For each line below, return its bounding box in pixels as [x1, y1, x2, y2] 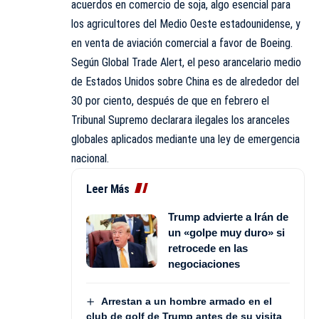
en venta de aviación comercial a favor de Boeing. [71, 36, 293, 51]
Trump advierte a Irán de [168, 211, 288, 224]
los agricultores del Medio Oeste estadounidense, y [71, 17, 300, 31]
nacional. [71, 152, 109, 166]
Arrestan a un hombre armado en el [100, 296, 272, 308]
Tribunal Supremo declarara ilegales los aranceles [71, 113, 290, 127]
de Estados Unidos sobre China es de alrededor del [71, 75, 299, 89]
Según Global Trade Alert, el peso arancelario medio [71, 56, 301, 70]
